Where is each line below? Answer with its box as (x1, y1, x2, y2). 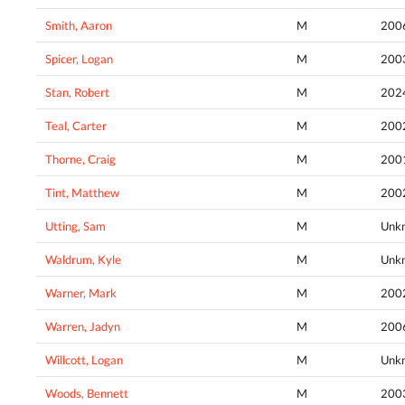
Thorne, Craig (45, 151, 116, 166)
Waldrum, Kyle (45, 251, 121, 267)
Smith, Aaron (45, 17, 112, 33)
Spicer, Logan (45, 51, 113, 66)
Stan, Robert (45, 84, 109, 99)
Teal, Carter (45, 118, 107, 133)
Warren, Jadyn (45, 318, 120, 334)
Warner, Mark (45, 285, 117, 300)
